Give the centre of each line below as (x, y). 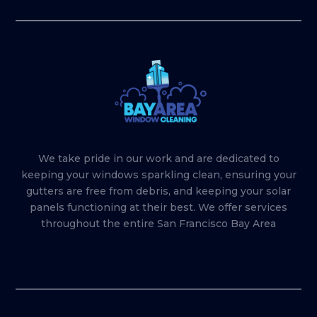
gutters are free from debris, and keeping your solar (158, 191)
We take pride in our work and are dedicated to (158, 158)
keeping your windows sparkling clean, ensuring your (158, 174)
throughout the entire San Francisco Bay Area (158, 223)
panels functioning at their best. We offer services (158, 207)
